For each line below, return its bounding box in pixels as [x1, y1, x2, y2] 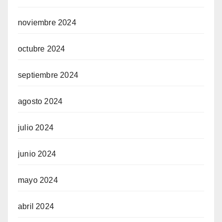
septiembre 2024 [18, 70, 78, 79]
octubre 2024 [18, 44, 65, 53]
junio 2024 [18, 149, 56, 158]
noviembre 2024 [18, 18, 76, 27]
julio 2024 [18, 123, 54, 132]
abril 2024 [18, 202, 54, 211]
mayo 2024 [18, 175, 58, 184]
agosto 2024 [18, 97, 63, 106]
